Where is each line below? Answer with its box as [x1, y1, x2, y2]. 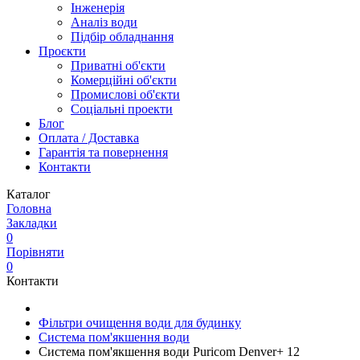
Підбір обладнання [71, 30, 174, 43]
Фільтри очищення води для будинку [39, 316, 241, 329]
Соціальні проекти [71, 102, 173, 116]
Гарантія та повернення [39, 145, 168, 159]
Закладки [6, 216, 57, 230]
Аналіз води [71, 15, 137, 29]
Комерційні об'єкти [71, 73, 177, 87]
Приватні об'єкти [71, 59, 166, 72]
